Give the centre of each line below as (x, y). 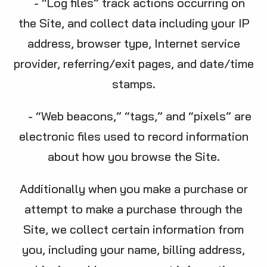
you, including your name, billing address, (133, 249)
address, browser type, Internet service (133, 43)
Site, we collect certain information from (133, 229)
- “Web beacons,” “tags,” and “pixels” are (133, 116)
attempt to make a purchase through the (133, 209)
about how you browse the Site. (133, 156)
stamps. (133, 84)
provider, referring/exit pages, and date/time (133, 63)
